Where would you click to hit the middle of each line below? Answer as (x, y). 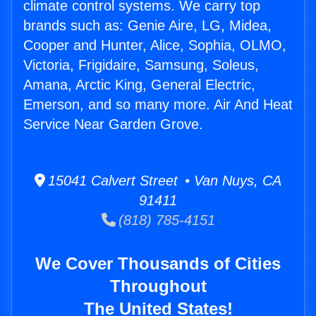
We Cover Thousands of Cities (158, 264)
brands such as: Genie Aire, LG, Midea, (147, 26)
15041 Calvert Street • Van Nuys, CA (163, 181)
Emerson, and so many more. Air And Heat (158, 105)
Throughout (158, 286)
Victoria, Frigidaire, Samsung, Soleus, (141, 65)
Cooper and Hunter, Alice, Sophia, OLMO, (155, 45)
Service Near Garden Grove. (113, 124)
